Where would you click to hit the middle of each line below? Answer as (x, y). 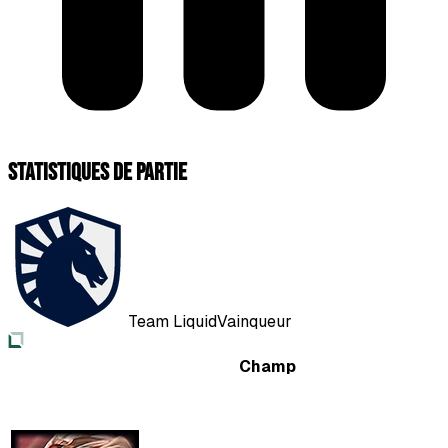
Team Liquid (172, 321)
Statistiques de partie (97, 172)
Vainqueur (254, 321)
